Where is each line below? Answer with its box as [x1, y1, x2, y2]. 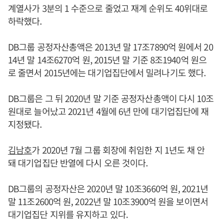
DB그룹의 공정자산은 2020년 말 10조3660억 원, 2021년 [8, 182, 208, 195]
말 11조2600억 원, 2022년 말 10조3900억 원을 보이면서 [8, 195, 208, 208]
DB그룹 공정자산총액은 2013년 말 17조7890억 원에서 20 [8, 40, 213, 53]
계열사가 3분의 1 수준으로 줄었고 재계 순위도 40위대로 [8, 1, 208, 14]
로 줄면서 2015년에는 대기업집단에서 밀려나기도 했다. [8, 66, 206, 79]
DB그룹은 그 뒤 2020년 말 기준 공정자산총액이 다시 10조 [8, 92, 214, 105]
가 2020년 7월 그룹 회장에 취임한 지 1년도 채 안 [32, 143, 205, 156]
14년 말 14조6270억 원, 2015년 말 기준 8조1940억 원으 [8, 53, 207, 66]
